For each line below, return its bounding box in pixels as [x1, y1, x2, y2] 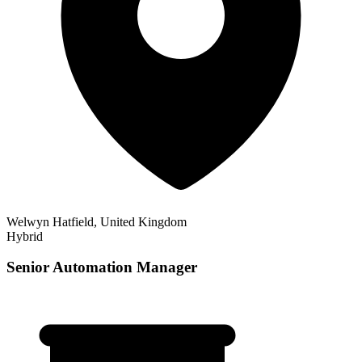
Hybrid [6, 229, 43, 243]
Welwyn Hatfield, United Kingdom [6, 214, 187, 229]
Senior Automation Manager [6, 259, 197, 276]
